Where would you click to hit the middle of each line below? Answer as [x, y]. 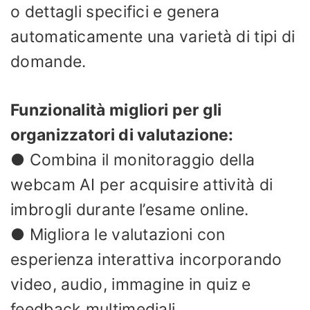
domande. [48, 61]
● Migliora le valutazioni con [118, 235]
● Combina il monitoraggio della [133, 160]
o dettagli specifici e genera [115, 11]
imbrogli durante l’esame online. [130, 210]
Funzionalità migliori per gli [116, 110]
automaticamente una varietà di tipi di [153, 36]
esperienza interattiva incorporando [146, 260]
